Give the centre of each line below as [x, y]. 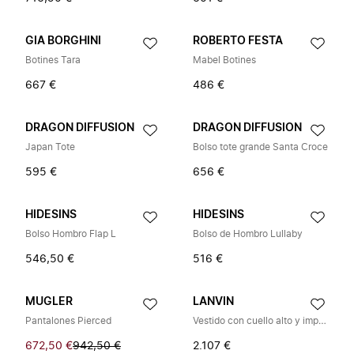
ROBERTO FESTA [238, 41]
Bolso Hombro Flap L [71, 234]
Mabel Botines [224, 60]
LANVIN [213, 302]
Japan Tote [50, 147]
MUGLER [49, 302]
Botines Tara [53, 60]
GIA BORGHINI [63, 41]
